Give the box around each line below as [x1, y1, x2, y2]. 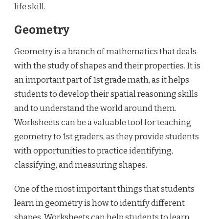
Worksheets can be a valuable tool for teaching [14, 117, 191, 128]
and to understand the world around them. [14, 103, 176, 113]
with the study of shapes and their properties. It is [14, 60, 200, 71]
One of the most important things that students [14, 183, 195, 194]
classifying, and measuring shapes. [14, 159, 147, 170]
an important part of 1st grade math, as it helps [14, 74, 189, 85]
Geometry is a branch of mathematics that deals [14, 46, 197, 57]
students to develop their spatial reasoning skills [14, 88, 198, 99]
